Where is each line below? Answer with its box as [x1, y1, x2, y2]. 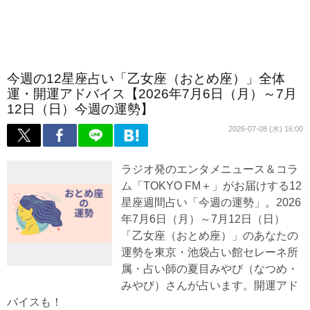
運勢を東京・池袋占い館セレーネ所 [121, 246, 298, 259]
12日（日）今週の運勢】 [7, 102, 154, 116]
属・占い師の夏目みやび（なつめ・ [121, 262, 298, 275]
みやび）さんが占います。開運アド [121, 279, 298, 292]
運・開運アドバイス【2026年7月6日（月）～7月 [7, 86, 297, 101]
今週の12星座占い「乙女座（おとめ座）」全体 [7, 71, 285, 86]
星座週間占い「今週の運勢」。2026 [121, 196, 301, 209]
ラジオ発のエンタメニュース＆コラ [121, 163, 298, 176]
